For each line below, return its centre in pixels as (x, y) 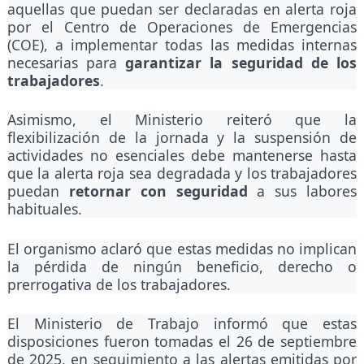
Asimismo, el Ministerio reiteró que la (182, 120)
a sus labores (302, 191)
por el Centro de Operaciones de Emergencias (182, 27)
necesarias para (66, 63)
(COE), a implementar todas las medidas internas (182, 45)
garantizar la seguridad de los (241, 63)
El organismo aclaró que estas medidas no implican (182, 248)
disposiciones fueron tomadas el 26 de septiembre (182, 342)
